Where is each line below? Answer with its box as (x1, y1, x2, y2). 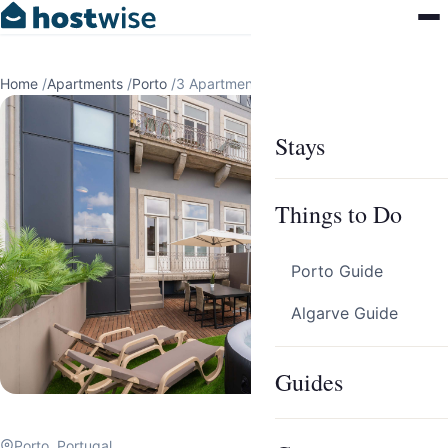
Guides (275, 366, 343, 398)
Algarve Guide (291, 303, 398, 323)
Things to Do (275, 198, 402, 230)
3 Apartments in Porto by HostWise (176, 75, 405, 92)
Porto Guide (291, 261, 383, 281)
